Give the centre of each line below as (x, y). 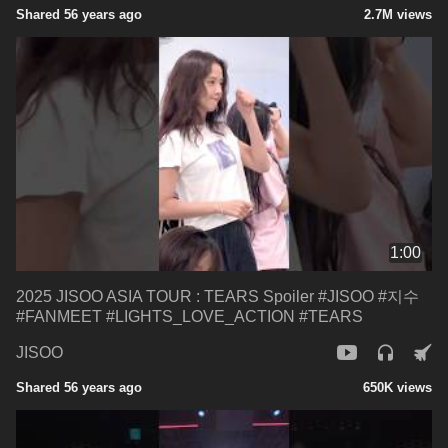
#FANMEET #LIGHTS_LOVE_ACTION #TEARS (189, 316)
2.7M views (398, 14)
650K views (397, 387)
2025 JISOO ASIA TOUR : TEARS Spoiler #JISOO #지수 (217, 296)
